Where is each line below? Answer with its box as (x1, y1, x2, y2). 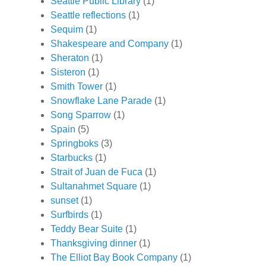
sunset (50, 195, 78, 206)
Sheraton (50, 53, 89, 64)
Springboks (50, 138, 99, 149)
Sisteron (50, 67, 85, 78)
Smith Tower (50, 81, 103, 92)
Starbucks (50, 153, 93, 163)
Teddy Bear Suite (50, 224, 123, 235)
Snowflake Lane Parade (50, 96, 152, 106)
